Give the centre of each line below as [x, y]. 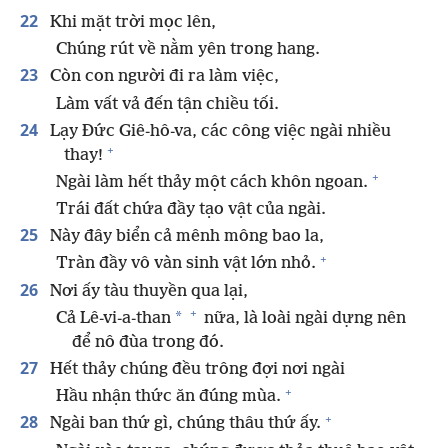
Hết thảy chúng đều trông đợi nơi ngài [195, 370]
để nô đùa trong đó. [148, 342]
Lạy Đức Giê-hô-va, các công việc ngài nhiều [218, 131]
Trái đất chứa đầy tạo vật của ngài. [191, 210]
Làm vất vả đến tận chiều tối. [167, 104]
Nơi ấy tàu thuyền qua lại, [147, 291]
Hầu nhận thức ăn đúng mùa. [168, 397]
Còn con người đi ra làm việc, [162, 77]
